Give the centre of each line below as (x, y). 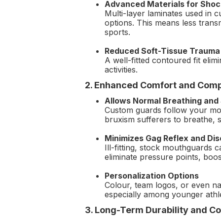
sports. (117, 32)
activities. (121, 69)
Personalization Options (152, 175)
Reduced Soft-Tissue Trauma (162, 51)
